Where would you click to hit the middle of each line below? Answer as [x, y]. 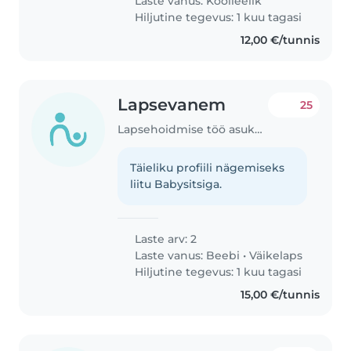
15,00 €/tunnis [280, 294]
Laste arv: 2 [165, 239]
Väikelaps [276, 255]
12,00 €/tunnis [280, 40]
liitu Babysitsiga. [176, 184]
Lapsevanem [172, 105]
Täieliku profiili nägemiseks [208, 167]
